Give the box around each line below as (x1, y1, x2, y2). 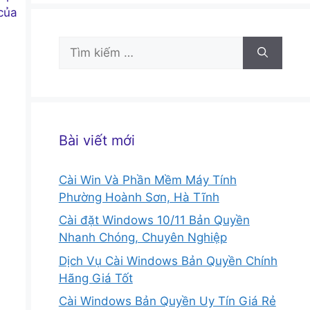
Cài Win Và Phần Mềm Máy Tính (58, 172, 237, 187)
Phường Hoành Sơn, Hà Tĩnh (58, 190, 219, 204)
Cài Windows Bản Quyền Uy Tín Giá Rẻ (58, 294, 276, 309)
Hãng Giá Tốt (58, 271, 133, 285)
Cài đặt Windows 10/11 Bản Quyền (58, 213, 250, 228)
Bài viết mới (58, 131, 135, 149)
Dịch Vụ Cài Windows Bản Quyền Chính (58, 253, 277, 268)
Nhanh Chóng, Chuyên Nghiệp (58, 230, 227, 245)
